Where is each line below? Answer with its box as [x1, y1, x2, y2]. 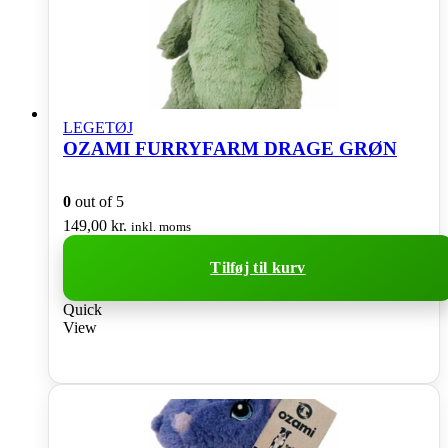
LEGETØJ [63, 118, 133, 136]
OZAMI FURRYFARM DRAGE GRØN [63, 137, 397, 159]
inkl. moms [131, 219, 191, 235]
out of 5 [71, 193, 124, 211]
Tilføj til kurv [210, 259, 306, 277]
